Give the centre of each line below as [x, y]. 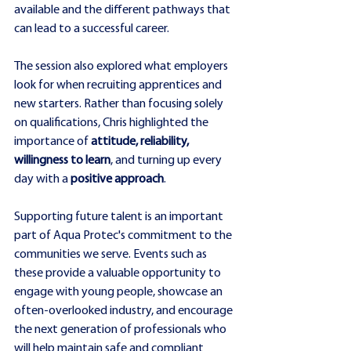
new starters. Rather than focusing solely [120, 104]
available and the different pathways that [123, 10]
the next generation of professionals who [121, 329]
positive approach [116, 179]
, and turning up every [167, 160]
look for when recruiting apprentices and [119, 85]
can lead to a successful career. [92, 29]
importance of [52, 141]
